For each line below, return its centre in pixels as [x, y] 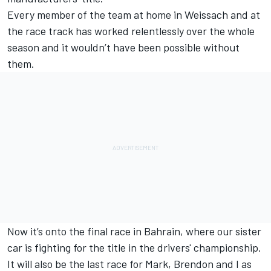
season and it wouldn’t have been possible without [123, 47]
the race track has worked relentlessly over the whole [131, 31]
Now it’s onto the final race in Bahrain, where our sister [134, 231]
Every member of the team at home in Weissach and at [134, 15]
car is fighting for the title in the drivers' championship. [134, 248]
